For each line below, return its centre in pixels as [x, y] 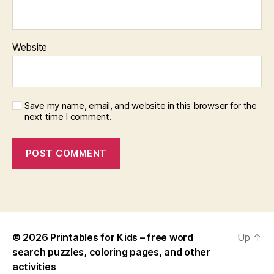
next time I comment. [68, 117]
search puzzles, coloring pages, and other [111, 252]
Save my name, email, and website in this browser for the [141, 106]
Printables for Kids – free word [122, 237]
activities [34, 267]
